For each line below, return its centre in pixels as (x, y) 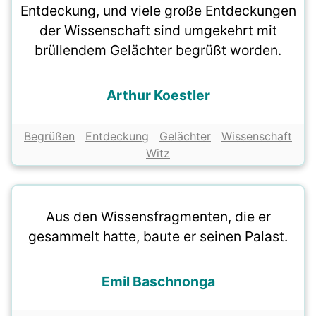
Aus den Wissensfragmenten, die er (158, 217)
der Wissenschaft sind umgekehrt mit (158, 31)
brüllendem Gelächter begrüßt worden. (158, 50)
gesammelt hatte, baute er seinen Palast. (158, 237)
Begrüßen (49, 136)
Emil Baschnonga (158, 282)
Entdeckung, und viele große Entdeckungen (158, 11)
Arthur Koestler (158, 96)
